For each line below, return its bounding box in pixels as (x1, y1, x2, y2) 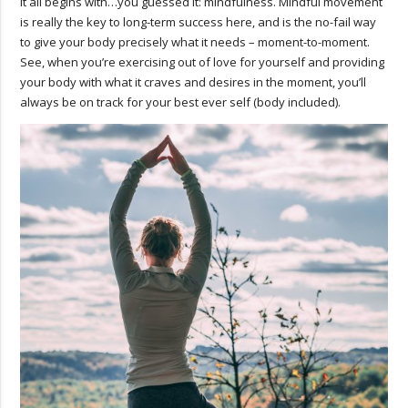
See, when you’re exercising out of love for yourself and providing (20, 53, 385, 70)
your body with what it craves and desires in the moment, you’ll (20, 73, 367, 90)
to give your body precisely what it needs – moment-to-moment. (20, 33, 371, 50)
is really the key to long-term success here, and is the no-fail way (20, 13, 377, 30)
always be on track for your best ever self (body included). (20, 93, 344, 110)
